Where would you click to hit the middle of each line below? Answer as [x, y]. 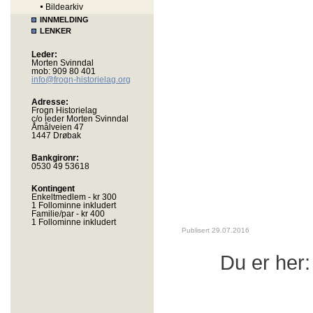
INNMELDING [64, 20]
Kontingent [53, 189]
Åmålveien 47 [58, 127]
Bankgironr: [55, 158]
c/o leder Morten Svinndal [80, 119]
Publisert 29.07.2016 [216, 230]
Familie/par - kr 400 [68, 214]
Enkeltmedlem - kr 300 [74, 197]
